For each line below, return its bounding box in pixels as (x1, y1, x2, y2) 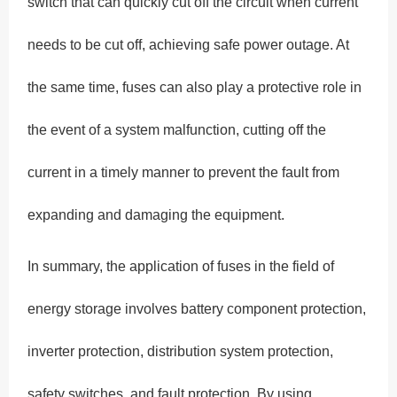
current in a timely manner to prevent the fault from (27, 165, 340, 181)
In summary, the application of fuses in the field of (27, 259, 335, 275)
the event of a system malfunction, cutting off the (27, 122, 327, 138)
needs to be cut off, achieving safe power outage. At (27, 37, 350, 53)
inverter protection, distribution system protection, (27, 344, 334, 360)
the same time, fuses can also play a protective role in (27, 80, 362, 96)
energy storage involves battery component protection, (27, 301, 367, 317)
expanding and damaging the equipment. (27, 207, 285, 223)
